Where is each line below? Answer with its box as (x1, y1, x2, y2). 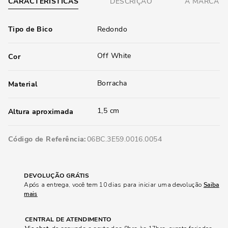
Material (8, 79, 38, 89)
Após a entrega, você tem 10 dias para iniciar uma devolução (24, 181, 204, 189)
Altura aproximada (8, 107, 74, 117)
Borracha (97, 78, 127, 88)
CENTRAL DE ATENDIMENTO (25, 215, 111, 223)
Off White (97, 51, 131, 61)
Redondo (97, 24, 127, 34)
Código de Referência (8, 134, 84, 144)
